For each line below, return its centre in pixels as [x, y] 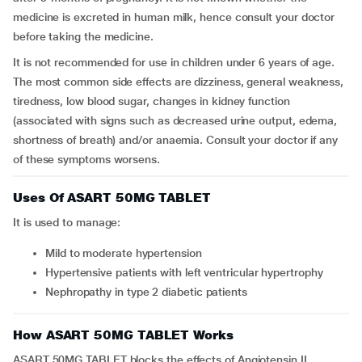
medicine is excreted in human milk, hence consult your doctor [174, 17]
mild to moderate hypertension [128, 253]
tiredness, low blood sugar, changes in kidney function [152, 101]
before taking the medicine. [83, 36]
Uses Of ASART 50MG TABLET [112, 198]
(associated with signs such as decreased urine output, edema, [175, 120]
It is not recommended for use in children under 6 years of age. [174, 62]
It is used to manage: [67, 222]
